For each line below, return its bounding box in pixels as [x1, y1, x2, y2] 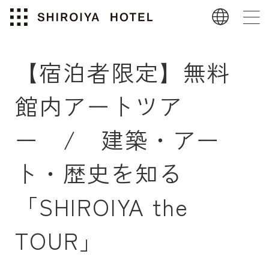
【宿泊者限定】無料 [15, 55, 231, 88]
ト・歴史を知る [15, 156, 183, 189]
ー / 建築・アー [15, 122, 221, 156]
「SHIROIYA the [15, 189, 189, 223]
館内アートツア [15, 88, 183, 122]
